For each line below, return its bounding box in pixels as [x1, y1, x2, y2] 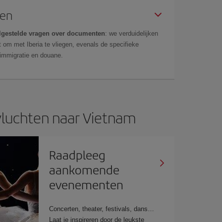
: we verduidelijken [105, 29, 158, 37]
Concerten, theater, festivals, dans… [49, 205, 155, 213]
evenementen [49, 175, 124, 193]
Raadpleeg [49, 146, 106, 163]
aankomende [49, 161, 120, 178]
